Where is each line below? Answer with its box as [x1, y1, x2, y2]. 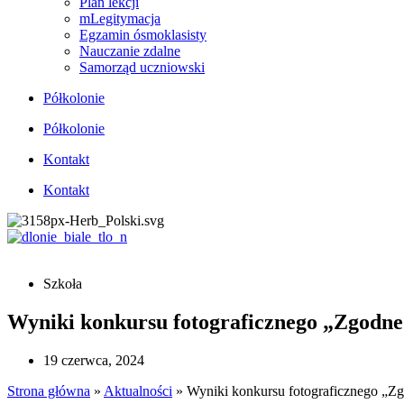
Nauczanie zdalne [79, 43, 180, 59]
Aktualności [104, 382, 172, 399]
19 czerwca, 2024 [43, 352, 144, 368]
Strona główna [7, 382, 90, 399]
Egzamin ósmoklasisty [79, 27, 207, 42]
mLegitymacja [79, 11, 161, 26]
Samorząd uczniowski [79, 60, 205, 75]
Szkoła [43, 276, 82, 291]
